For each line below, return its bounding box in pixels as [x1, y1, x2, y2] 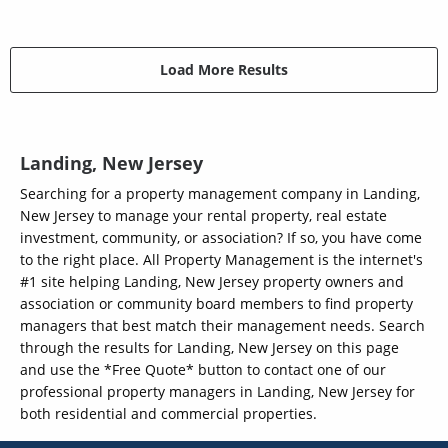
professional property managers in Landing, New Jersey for [20, 381, 415, 401]
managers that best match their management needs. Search [20, 315, 425, 335]
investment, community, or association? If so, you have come [20, 227, 422, 247]
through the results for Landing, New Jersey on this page [20, 337, 399, 357]
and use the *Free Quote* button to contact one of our [20, 359, 386, 379]
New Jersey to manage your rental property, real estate [20, 205, 387, 225]
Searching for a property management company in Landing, [20, 183, 420, 203]
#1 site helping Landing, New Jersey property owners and [20, 271, 404, 291]
